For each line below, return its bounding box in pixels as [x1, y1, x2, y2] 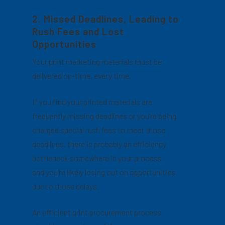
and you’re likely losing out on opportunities [32, 167, 176, 177]
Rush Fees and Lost [32, 26, 125, 37]
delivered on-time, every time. [32, 71, 132, 80]
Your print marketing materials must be [32, 57, 162, 66]
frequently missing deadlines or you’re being [32, 111, 177, 121]
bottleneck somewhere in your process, [32, 153, 164, 163]
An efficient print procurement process [32, 207, 162, 217]
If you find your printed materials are [32, 97, 153, 106]
